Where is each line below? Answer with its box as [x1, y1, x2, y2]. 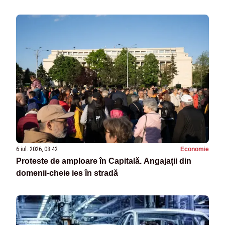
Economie [180, 146, 209, 153]
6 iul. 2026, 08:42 [16, 146, 58, 153]
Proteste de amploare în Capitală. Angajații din [16, 157, 191, 166]
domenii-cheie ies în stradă [16, 169, 118, 178]
